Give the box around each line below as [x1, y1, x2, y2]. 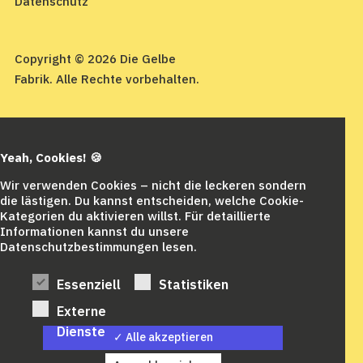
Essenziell [57, 276, 121, 293]
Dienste [57, 323, 105, 340]
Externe [57, 303, 106, 319]
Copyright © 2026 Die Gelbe [15, 50, 176, 66]
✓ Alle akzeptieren [113, 330, 213, 344]
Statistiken [158, 276, 228, 293]
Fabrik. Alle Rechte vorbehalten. [15, 70, 199, 87]
